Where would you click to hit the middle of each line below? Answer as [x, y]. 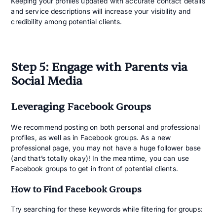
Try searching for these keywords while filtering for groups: [107, 209]
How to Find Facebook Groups [76, 189]
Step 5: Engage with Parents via [99, 67]
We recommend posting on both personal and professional [105, 127]
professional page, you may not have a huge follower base [106, 147]
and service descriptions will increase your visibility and [101, 11]
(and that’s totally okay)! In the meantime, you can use [100, 158]
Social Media [47, 81]
